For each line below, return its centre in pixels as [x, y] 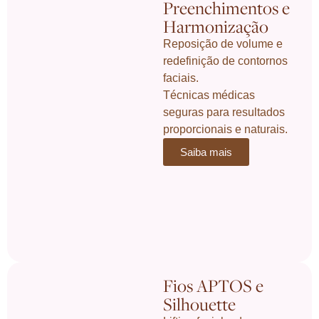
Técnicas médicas [209, 95]
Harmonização [216, 26]
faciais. [181, 78]
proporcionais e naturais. [226, 129]
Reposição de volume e [223, 43]
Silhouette [200, 304]
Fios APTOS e [214, 285]
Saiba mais [206, 152]
